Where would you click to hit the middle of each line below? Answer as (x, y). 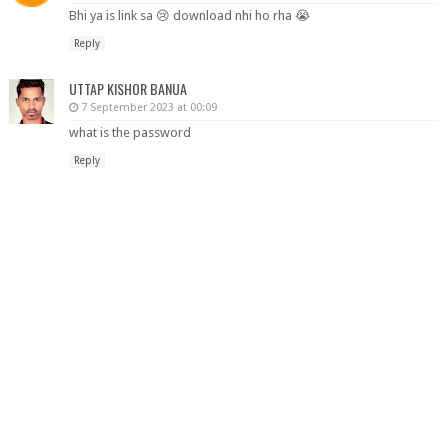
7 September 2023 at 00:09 (148, 107)
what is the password (129, 132)
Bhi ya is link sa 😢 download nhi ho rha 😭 (189, 15)
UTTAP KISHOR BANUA (127, 88)
